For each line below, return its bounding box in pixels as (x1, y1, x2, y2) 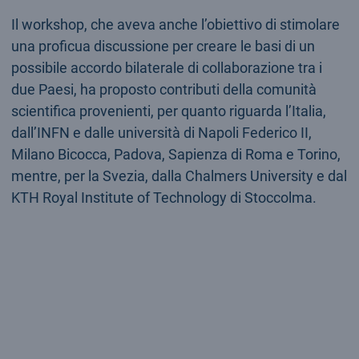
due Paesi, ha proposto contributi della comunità (10, 80, 317, 98)
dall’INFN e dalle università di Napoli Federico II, (10, 123, 312, 141)
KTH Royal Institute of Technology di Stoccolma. (10, 188, 317, 206)
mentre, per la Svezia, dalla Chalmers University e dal (10, 167, 347, 184)
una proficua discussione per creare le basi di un (10, 37, 315, 54)
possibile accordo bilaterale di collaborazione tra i (10, 58, 322, 76)
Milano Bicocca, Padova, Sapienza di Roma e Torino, (10, 145, 341, 163)
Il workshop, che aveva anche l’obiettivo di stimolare (10, 15, 340, 33)
